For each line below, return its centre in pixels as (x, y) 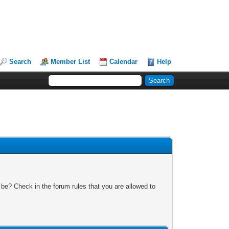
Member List (71, 62)
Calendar (124, 62)
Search (20, 62)
